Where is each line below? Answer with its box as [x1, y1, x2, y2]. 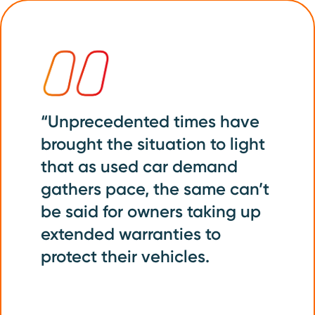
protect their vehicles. [41, 245, 210, 266]
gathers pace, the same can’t [41, 178, 269, 199]
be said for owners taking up [41, 200, 261, 221]
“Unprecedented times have [41, 110, 259, 131]
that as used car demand [41, 155, 238, 176]
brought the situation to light [41, 133, 265, 154]
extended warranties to [41, 223, 221, 244]
